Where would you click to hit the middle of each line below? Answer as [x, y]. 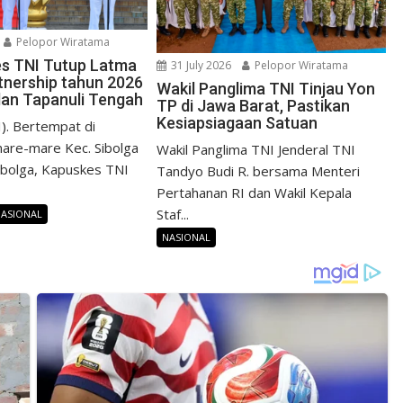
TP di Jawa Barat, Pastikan [254, 106]
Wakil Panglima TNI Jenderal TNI [256, 150]
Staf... [173, 215]
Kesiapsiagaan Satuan [237, 123]
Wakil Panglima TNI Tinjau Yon [266, 89]
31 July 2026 [200, 66]
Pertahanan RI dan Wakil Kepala [255, 193]
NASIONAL [187, 237]
